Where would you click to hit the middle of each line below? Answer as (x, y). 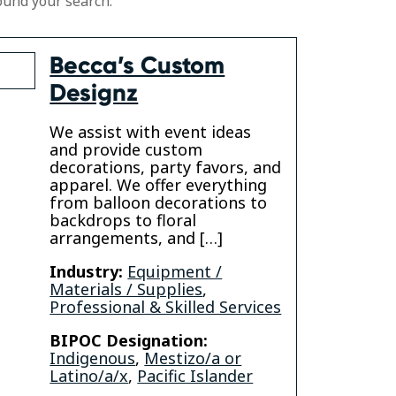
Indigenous (93, 358)
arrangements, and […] (137, 238)
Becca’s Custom (137, 66)
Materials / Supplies (126, 289)
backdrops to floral (123, 221)
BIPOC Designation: (129, 341)
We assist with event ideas (151, 132)
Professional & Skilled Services (166, 307)
